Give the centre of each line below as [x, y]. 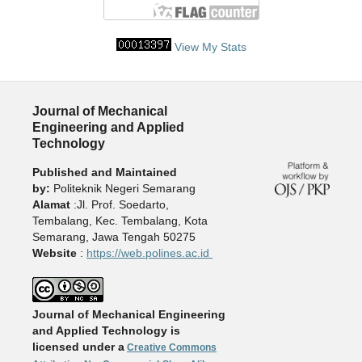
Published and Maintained [104, 173]
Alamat [51, 205]
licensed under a [78, 347]
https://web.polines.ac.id [149, 253]
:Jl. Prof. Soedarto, [119, 205]
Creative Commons [171, 348]
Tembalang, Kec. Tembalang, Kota [120, 221]
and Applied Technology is [106, 331]
